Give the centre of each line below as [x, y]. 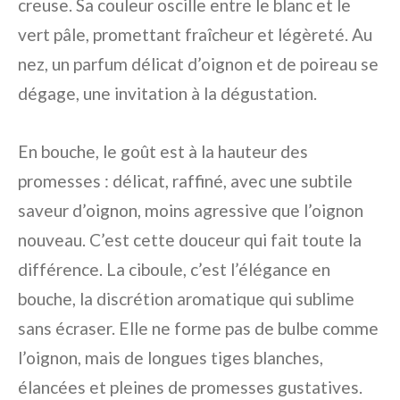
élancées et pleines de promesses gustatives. [190, 387]
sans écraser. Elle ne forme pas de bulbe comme [198, 328]
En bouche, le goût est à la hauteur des [163, 151]
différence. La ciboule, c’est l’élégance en [174, 269]
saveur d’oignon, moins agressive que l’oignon [191, 210]
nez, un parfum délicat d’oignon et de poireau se [198, 64]
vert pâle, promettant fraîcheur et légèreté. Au [195, 34]
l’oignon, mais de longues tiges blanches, [171, 358]
